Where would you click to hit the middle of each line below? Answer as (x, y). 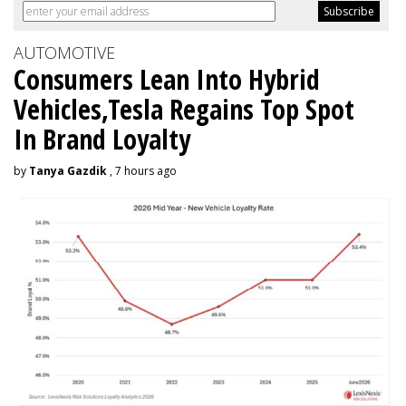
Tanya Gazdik (68, 170)
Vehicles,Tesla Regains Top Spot (184, 109)
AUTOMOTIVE (64, 52)
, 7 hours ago (142, 170)
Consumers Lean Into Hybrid (167, 79)
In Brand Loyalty (102, 139)
